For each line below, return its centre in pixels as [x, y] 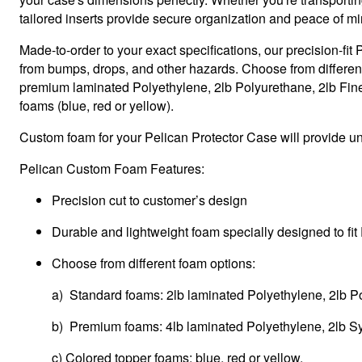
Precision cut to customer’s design [149, 200]
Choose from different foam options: [154, 263]
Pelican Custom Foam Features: [112, 168]
